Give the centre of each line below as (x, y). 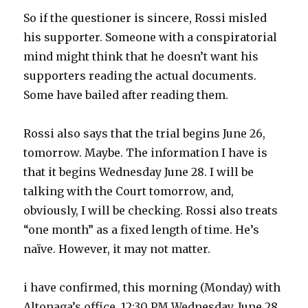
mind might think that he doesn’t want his (141, 56)
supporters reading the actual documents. (140, 75)
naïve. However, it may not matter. (117, 249)
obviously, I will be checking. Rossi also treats (151, 210)
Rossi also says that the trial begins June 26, (145, 133)
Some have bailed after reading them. (126, 95)
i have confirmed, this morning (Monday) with (152, 287)
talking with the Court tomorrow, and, (129, 191)
